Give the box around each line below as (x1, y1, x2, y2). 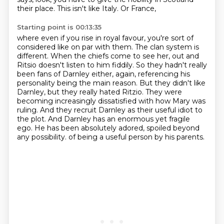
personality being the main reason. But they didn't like (16, 78, 205, 87)
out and (171, 51, 199, 60)
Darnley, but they (16, 87, 79, 96)
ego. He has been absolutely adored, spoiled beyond (16, 123, 199, 132)
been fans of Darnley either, (16, 69, 115, 78)
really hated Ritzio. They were (79, 87, 182, 96)
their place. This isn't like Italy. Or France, (16, 4, 156, 13)
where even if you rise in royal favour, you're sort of (16, 33, 193, 42)
